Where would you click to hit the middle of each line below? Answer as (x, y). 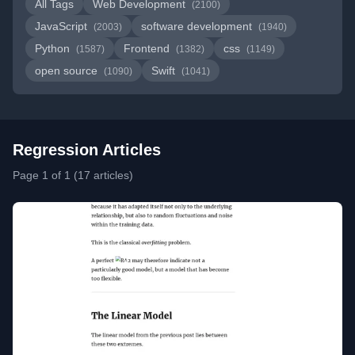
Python (54, 48)
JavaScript (63, 26)
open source (68, 71)
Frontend (148, 48)
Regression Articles (87, 150)
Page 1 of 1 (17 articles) (73, 175)
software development (198, 26)
